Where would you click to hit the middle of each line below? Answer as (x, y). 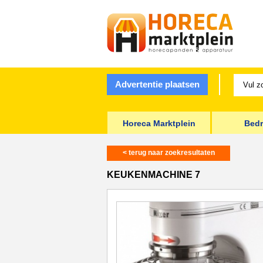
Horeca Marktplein (159, 123)
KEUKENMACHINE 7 (154, 175)
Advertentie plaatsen (157, 84)
